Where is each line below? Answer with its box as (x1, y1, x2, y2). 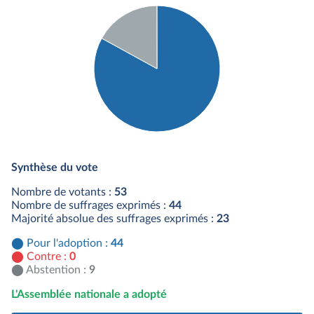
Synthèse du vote (11, 162, 98, 173)
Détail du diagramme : (86, 139, 193, 150)
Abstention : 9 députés (101, 165, 212, 177)
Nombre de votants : (11, 186, 114, 198)
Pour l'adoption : (27, 238, 111, 249)
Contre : (27, 251, 69, 262)
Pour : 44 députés (101, 152, 188, 163)
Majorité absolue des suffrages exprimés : (11, 213, 217, 224)
